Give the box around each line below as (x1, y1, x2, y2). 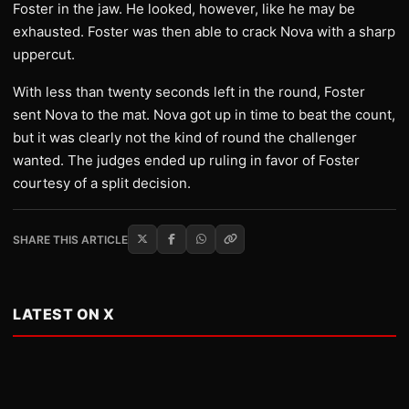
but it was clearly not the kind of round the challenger (13, 129, 357, 147)
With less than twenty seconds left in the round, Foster (13, 83, 365, 101)
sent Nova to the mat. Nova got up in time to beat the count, (13, 106, 395, 124)
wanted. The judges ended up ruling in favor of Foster (13, 152, 360, 170)
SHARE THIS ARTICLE (13, 232, 128, 246)
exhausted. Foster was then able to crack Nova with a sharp (13, 23, 395, 41)
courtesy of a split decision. (13, 174, 191, 193)
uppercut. (13, 46, 75, 64)
